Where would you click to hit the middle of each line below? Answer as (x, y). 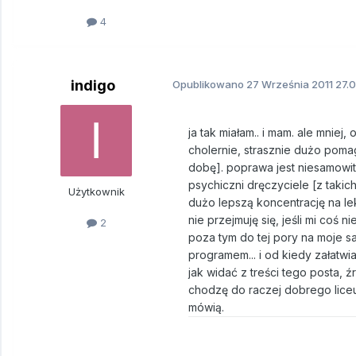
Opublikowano (209, 85)
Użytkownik (96, 192)
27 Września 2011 (290, 85)
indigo (93, 86)
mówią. (206, 308)
